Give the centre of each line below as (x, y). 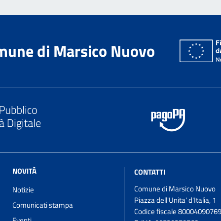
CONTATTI (150, 172)
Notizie (23, 189)
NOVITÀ (24, 171)
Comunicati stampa (42, 205)
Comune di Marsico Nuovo (175, 188)
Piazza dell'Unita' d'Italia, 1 (175, 200)
